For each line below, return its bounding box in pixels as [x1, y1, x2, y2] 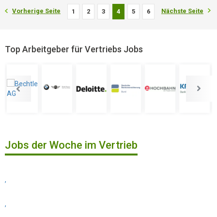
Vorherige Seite [12, 7, 61, 15]
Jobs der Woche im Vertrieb [5, 139, 138, 151]
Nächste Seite [161, 7, 203, 15]
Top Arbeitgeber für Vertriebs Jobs [5, 44, 143, 54]
